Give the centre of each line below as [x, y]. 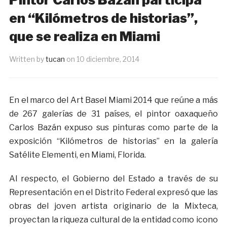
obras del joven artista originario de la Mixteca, [113, 206]
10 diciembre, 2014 [108, 59]
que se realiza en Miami [84, 36]
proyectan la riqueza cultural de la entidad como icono [113, 220]
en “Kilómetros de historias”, [103, 18]
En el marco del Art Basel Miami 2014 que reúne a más [113, 100]
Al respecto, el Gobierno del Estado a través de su [113, 179]
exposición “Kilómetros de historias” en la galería [113, 141]
